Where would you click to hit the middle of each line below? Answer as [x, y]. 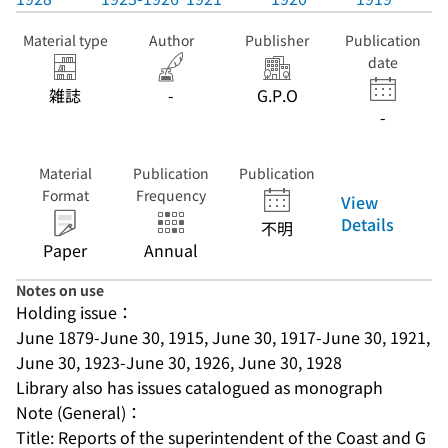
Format [65, 195]
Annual [171, 250]
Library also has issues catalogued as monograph [199, 387]
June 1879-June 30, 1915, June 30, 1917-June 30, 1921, [223, 337]
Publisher [277, 40]
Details [367, 223]
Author [171, 40]
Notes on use [60, 290]
